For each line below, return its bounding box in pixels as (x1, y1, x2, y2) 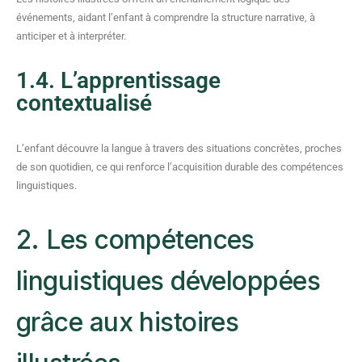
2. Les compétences (16, 224, 255, 255)
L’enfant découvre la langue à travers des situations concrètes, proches (16, 142, 342, 154)
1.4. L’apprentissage (16, 67, 221, 94)
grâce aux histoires (16, 306, 239, 338)
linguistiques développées (16, 265, 320, 297)
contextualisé (16, 90, 152, 116)
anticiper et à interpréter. (16, 30, 126, 42)
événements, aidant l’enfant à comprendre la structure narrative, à (16, 11, 315, 23)
